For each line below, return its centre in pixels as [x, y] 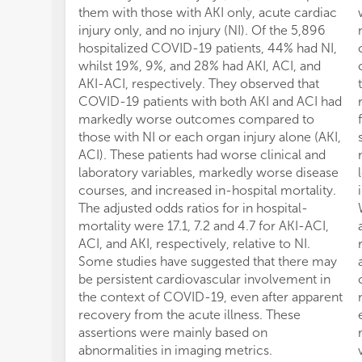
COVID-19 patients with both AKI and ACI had [210, 102]
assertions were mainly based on [173, 333]
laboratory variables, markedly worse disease [208, 173]
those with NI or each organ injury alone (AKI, [210, 137]
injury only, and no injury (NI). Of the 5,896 [202, 31]
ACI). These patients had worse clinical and [202, 155]
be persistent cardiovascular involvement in [204, 280]
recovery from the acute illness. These [189, 315]
